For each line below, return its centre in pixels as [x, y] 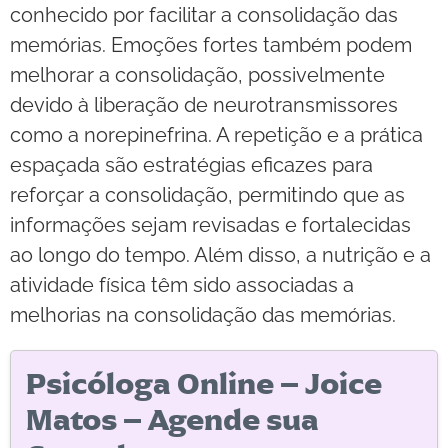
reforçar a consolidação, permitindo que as [207, 195]
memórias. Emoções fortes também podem [211, 45]
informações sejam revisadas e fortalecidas [210, 225]
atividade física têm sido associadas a [182, 285]
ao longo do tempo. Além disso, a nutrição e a [220, 255]
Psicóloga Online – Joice [204, 384]
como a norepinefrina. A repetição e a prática [216, 135]
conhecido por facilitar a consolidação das [204, 15]
